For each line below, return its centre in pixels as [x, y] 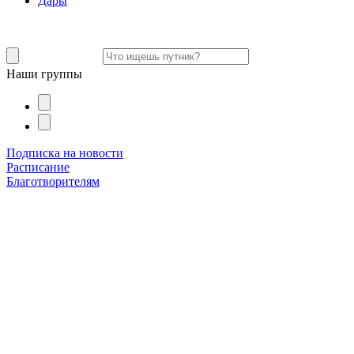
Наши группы [44, 74]
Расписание [38, 168]
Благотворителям [53, 182]
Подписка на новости [65, 153]
